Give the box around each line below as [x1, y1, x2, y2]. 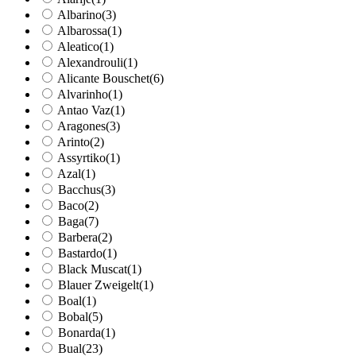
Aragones [57, 119, 106, 133]
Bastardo [58, 246, 103, 261]
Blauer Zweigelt [58, 278, 139, 292]
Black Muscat [58, 262, 127, 277]
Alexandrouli [57, 56, 123, 70]
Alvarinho [57, 87, 108, 102]
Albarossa [57, 24, 107, 38]
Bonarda [58, 326, 101, 340]
